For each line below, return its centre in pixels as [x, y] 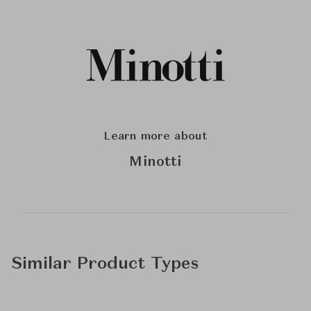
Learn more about [155, 137]
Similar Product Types [105, 265]
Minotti [155, 163]
